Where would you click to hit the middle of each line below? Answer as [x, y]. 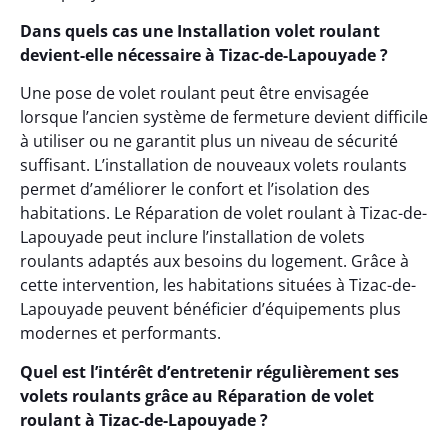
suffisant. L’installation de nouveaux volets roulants [213, 165]
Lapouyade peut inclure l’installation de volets [192, 237]
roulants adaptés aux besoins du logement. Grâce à [214, 261]
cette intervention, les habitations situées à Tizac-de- [218, 285]
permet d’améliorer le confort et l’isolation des [195, 189]
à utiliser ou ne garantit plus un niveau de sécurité [209, 141]
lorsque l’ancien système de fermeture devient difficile [224, 117]
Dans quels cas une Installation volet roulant [200, 30]
